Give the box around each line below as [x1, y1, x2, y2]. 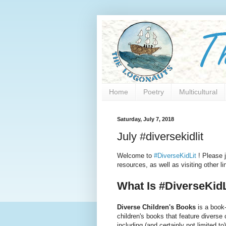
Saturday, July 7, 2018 [117, 116, 174, 122]
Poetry [143, 88, 164, 96]
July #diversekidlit [117, 130, 203, 143]
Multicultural [179, 88, 217, 96]
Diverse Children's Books [117, 203, 196, 211]
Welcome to [117, 152, 154, 160]
